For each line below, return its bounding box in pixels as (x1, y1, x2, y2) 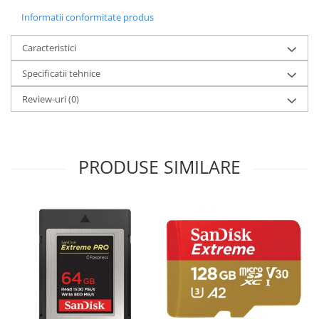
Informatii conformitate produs (21, 10, 154, 23)
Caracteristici (22, 41, 76, 54)
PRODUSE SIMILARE (78, 154, 241, 179)
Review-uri (22, 92, 68, 105)
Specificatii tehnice (22, 66, 100, 80)
